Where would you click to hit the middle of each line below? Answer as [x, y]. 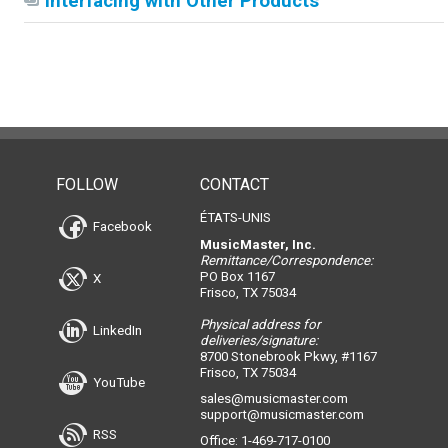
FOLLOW [87, 184]
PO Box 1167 [237, 276]
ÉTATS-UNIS [235, 217]
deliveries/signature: [258, 340]
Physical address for [260, 324]
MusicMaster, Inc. [257, 244]
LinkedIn [116, 330]
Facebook [121, 226]
